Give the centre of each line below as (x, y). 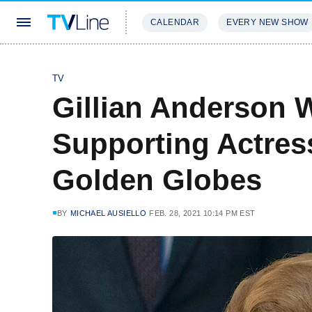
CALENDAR (175, 22)
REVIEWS (239, 64)
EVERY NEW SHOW (267, 22)
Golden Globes (157, 180)
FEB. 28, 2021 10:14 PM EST (202, 213)
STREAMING (171, 64)
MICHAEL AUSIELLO (108, 213)
